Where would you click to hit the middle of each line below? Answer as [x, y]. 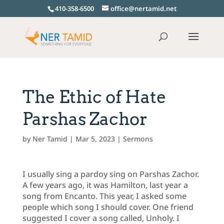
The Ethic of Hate [94, 96]
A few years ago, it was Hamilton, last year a [105, 185]
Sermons [138, 138]
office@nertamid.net [143, 8]
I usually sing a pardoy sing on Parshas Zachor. [110, 174]
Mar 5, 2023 [95, 138]
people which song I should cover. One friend [108, 207]
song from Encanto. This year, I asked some [104, 196]
